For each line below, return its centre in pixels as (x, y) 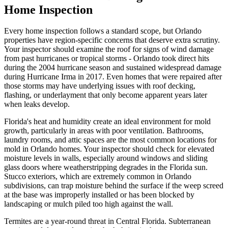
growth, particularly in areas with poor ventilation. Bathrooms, (104, 131)
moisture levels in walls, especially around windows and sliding (106, 158)
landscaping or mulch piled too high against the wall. (89, 204)
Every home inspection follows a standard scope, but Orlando (103, 31)
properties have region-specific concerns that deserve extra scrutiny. (112, 40)
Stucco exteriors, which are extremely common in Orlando (98, 177)
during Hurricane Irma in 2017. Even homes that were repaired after (113, 77)
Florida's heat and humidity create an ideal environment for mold (107, 122)
